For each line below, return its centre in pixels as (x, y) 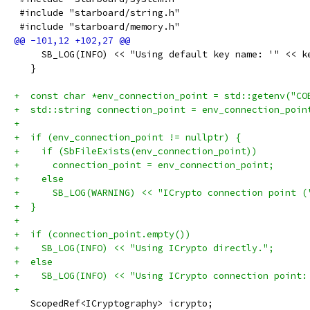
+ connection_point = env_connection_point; (144, 165)
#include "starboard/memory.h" (97, 27)
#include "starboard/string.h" (97, 13)
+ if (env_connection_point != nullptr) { (127, 137)
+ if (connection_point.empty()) (102, 234)
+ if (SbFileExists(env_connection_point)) (136, 151)
